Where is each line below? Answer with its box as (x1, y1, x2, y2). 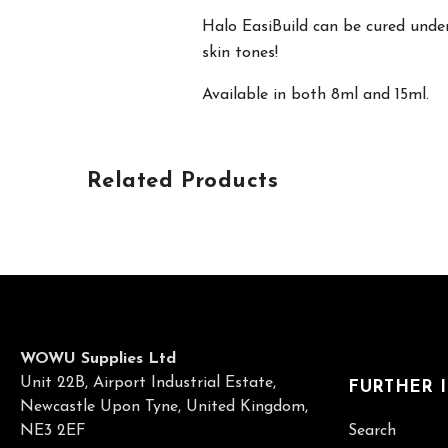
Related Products (87, 169, 279, 193)
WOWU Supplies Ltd (20, 350, 177, 367)
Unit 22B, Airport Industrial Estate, (20, 374, 277, 391)
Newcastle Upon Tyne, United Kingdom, (20, 398, 309, 415)
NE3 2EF (20, 422, 87, 439)
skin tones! (202, 44, 278, 61)
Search (348, 422, 397, 439)
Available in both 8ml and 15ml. (202, 86, 429, 103)
